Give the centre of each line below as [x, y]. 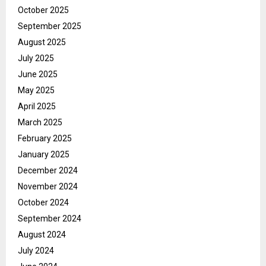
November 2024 [48, 186]
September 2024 [50, 218]
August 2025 [42, 42]
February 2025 [45, 138]
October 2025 [43, 10]
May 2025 [36, 90]
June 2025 [38, 74]
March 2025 [40, 122]
